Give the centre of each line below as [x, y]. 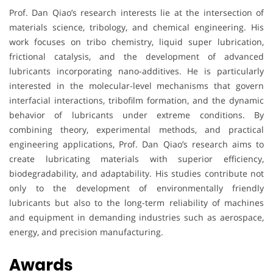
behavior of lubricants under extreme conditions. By [136, 115]
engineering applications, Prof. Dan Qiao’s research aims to [136, 144]
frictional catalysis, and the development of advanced [136, 56]
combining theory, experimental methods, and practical [136, 129]
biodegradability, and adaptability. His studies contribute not [136, 173]
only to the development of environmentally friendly [136, 188]
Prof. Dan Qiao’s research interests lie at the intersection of [136, 12]
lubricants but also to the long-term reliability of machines [136, 202]
